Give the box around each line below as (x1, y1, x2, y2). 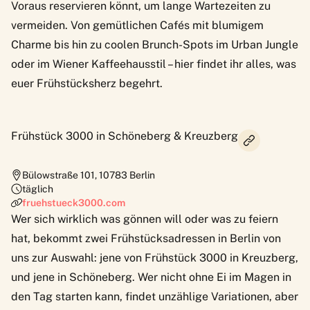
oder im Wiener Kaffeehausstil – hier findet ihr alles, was (11, 57, 296, 71)
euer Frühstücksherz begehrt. (11, 76, 163, 90)
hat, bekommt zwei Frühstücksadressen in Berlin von (11, 231, 281, 245)
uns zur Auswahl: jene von (11, 250, 145, 264)
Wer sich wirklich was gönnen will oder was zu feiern (11, 212, 278, 226)
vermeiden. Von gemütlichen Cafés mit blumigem (11, 18, 264, 32)
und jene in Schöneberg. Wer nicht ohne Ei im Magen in (11, 270, 291, 284)
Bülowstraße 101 (22, 169, 95, 181)
